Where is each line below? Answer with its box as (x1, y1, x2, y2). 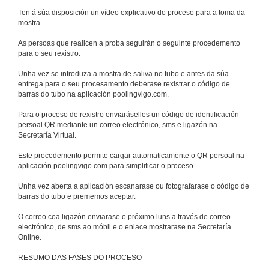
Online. (18, 233, 41, 242)
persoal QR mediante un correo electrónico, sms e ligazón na (18, 121, 217, 130)
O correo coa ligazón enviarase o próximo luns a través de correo (18, 213, 231, 222)
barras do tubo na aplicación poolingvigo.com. (18, 90, 169, 99)
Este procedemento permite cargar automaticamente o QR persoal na (18, 151, 244, 160)
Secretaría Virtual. (18, 131, 76, 140)
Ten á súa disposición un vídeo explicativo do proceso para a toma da (18, 8, 245, 17)
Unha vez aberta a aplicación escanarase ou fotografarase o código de (18, 182, 249, 191)
